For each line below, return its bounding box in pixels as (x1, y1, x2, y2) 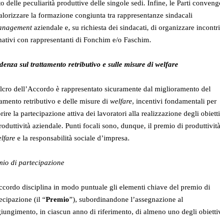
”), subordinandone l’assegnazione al (69, 195, 183, 204)
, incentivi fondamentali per (132, 97, 217, 106)
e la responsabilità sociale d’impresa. (15, 134, 130, 142)
